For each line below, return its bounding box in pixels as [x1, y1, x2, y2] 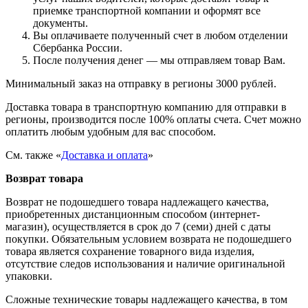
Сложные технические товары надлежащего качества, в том [5, 294, 287, 306]
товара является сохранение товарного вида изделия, [5, 245, 254, 258]
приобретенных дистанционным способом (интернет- [5, 208, 260, 221]
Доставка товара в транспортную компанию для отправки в [5, 101, 287, 113]
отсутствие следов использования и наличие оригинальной [5, 258, 285, 270]
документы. [33, 17, 88, 30]
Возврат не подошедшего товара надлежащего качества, [5, 196, 269, 208]
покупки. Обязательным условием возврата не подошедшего [5, 233, 291, 245]
